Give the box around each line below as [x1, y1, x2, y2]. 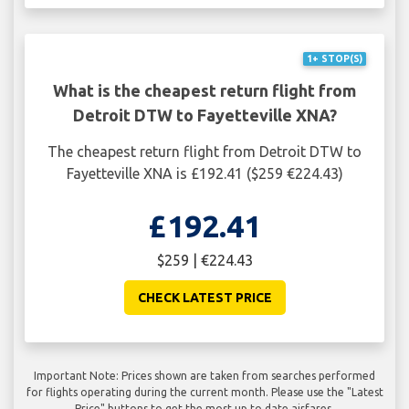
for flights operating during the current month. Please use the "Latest [26, 386, 383, 399]
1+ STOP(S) [306, 53, 362, 65]
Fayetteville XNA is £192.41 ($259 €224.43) [66, 165, 343, 183]
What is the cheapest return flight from [53, 81, 356, 100]
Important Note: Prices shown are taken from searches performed [34, 370, 375, 383]
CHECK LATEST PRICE [137, 290, 272, 306]
